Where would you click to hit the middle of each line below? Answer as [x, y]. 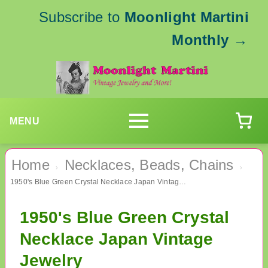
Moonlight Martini [186, 17]
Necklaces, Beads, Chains [149, 165]
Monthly [200, 40]
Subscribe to [81, 17]
